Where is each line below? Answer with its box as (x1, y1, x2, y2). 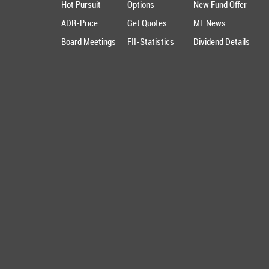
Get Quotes (127, 17, 168, 29)
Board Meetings (61, 35, 116, 48)
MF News (193, 17, 226, 29)
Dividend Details (193, 35, 250, 48)
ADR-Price (61, 17, 98, 29)
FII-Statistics (127, 35, 175, 48)
